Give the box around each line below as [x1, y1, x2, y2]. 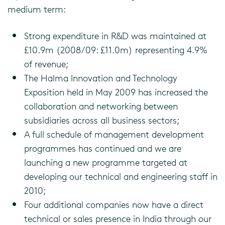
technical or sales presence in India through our [24, 213, 211, 224]
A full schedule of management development [24, 129, 204, 140]
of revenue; [24, 58, 68, 69]
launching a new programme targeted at [24, 157, 187, 168]
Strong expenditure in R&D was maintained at [24, 30, 206, 41]
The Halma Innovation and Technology [24, 72, 177, 83]
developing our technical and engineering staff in [24, 171, 217, 182]
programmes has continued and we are [24, 143, 181, 154]
